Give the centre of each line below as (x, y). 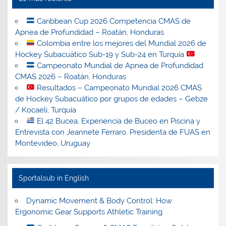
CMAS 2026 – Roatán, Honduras (71, 76)
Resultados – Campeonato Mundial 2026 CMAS (118, 88)
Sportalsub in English (53, 178)
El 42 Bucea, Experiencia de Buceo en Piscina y (117, 121)
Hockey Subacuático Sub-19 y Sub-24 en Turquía (101, 54)
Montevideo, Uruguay (53, 143)
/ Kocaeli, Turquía (46, 110)
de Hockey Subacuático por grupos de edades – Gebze (112, 99)
